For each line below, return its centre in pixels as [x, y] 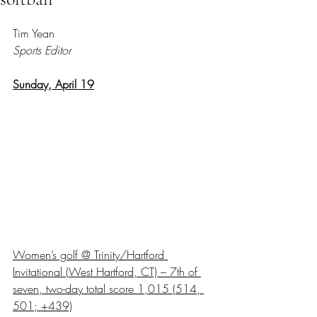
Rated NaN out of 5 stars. [85, 17]
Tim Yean [34, 33]
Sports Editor [42, 50]
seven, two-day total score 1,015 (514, [108, 288]
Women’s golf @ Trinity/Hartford [90, 254]
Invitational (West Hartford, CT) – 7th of [107, 271]
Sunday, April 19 [53, 84]
